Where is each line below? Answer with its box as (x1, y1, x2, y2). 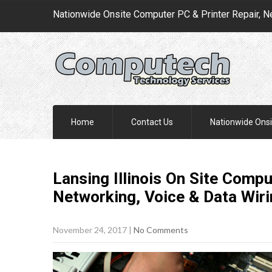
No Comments (134, 225, 188, 235)
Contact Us (131, 117, 173, 127)
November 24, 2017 (53, 225, 127, 235)
